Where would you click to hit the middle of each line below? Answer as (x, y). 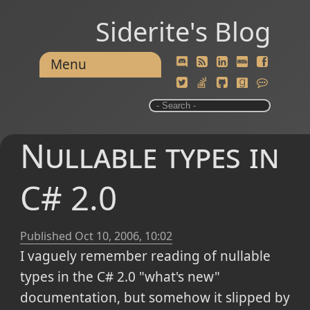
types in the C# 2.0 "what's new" (120, 277)
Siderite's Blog (183, 31)
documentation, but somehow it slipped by (155, 298)
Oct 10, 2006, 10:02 (123, 236)
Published (47, 236)
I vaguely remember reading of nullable (145, 256)
